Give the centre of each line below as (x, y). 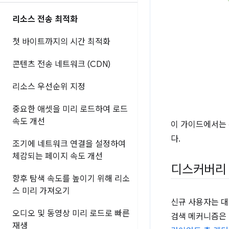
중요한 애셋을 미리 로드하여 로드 (70, 109)
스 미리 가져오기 (41, 191)
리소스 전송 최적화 (45, 19)
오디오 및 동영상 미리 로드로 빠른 (71, 214)
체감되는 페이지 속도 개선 (58, 156)
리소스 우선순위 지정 (49, 87)
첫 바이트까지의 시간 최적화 (61, 42)
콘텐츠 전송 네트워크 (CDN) (61, 64)
